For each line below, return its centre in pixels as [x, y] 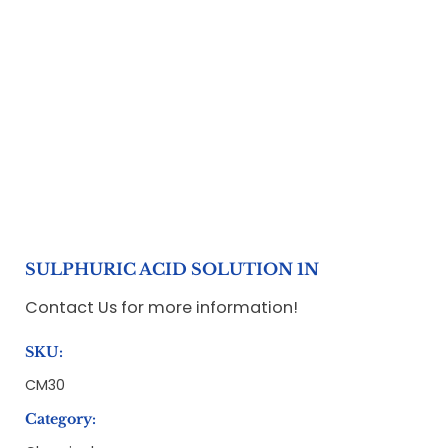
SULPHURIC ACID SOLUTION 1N [172, 269]
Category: [61, 419]
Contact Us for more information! [162, 308]
